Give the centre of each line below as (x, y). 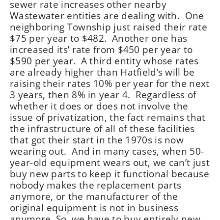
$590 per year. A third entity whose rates (104, 61)
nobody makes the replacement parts (96, 185)
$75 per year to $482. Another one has (99, 38)
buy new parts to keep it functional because (110, 174)
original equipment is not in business (94, 207)
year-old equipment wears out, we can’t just (110, 162)
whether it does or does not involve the (99, 106)
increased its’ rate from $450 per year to (101, 49)
